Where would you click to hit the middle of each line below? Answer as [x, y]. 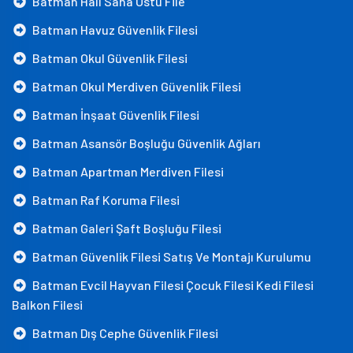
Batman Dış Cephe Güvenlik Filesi [123, 333]
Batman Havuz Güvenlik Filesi [113, 30]
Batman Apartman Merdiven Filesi [126, 171]
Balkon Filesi [47, 305]
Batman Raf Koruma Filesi [104, 200]
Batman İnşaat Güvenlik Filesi [113, 115]
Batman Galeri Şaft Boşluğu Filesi [124, 228]
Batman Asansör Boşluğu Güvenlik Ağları [144, 143]
